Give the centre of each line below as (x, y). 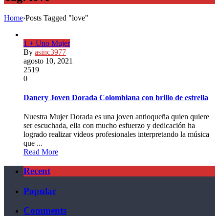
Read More (41, 152)
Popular (40, 191)
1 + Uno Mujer (47, 43)
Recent (37, 171)
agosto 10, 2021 (48, 61)
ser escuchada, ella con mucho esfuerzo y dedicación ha (109, 126)
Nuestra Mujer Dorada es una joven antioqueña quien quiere (116, 117)
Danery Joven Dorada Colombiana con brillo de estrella (116, 97)
